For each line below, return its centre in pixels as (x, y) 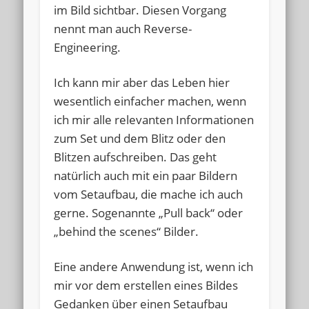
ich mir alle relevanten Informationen (154, 119)
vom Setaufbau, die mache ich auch (149, 194)
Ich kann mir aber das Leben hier (142, 82)
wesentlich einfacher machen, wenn (150, 101)
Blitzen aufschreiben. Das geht (136, 157)
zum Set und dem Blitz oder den (140, 138)
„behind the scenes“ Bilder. (127, 231)
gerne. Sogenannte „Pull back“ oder (149, 212)
